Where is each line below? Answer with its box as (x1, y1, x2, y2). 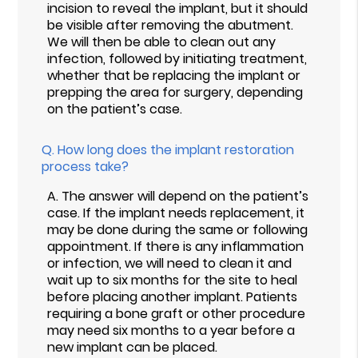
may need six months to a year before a (47, 320, 296, 340)
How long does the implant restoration (58, 140, 295, 159)
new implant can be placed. (47, 337, 218, 356)
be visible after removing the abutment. (47, 15, 294, 34)
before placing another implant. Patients (47, 287, 298, 306)
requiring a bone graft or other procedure (47, 304, 306, 323)
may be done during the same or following (47, 220, 308, 239)
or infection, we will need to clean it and (47, 253, 292, 272)
